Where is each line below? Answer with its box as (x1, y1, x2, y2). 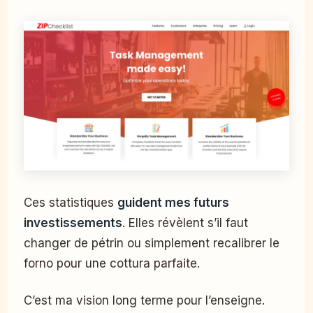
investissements (24, 215, 122, 230)
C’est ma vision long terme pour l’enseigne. (24, 293, 265, 307)
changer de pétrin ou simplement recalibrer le (24, 235, 279, 250)
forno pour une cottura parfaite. (24, 256, 200, 270)
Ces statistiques (24, 195, 117, 210)
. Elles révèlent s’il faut (122, 215, 248, 230)
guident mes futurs (117, 195, 229, 210)
